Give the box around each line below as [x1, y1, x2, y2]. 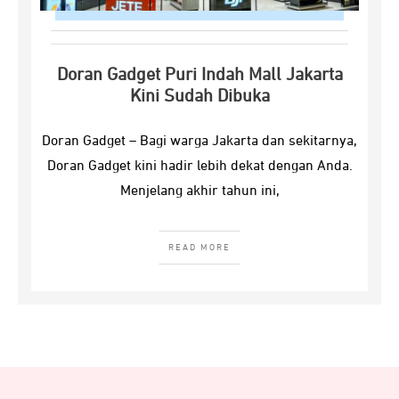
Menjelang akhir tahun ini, [119, 184, 280, 199]
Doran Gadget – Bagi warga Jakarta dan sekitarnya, [42, 134, 357, 149]
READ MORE [168, 243, 231, 252]
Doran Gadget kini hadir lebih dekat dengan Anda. [46, 159, 353, 174]
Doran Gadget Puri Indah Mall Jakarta [56, 66, 343, 84]
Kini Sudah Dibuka [129, 87, 270, 105]
